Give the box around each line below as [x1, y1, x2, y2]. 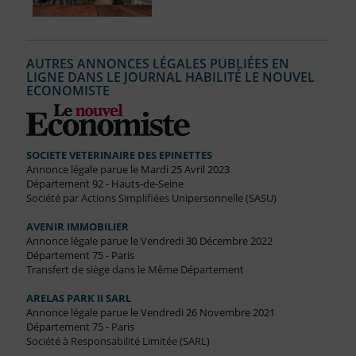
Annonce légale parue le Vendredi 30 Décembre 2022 [25, 234, 273, 249]
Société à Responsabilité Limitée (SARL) [25, 334, 210, 349]
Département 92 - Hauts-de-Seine [25, 176, 184, 192]
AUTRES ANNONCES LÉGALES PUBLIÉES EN [25, 55, 289, 73]
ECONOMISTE [25, 82, 110, 100]
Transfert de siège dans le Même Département [25, 262, 244, 277]
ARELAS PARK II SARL [25, 291, 131, 306]
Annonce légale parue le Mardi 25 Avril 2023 [25, 162, 230, 177]
